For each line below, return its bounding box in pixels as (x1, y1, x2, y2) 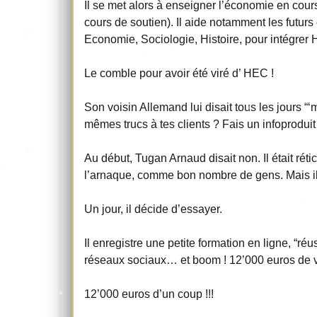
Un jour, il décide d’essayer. (84, 202, 225, 215)
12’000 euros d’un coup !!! (84, 287, 214, 300)
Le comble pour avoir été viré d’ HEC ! (84, 67, 274, 79)
